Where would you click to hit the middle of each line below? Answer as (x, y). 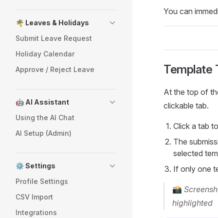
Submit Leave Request (54, 38)
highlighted (192, 203)
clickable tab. (186, 106)
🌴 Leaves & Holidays (52, 23)
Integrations (36, 212)
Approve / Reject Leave (55, 69)
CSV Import (34, 197)
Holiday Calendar (45, 54)
